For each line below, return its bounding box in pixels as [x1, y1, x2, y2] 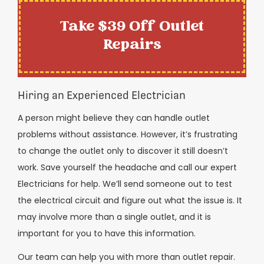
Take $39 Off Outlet [60, 15, 204, 38]
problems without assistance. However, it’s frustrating [18, 128, 237, 140]
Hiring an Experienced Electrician [18, 88, 186, 101]
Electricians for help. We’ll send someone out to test [18, 177, 232, 190]
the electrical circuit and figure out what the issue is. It [18, 194, 242, 206]
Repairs [103, 34, 161, 57]
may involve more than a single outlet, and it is [18, 210, 211, 223]
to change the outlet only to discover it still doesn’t [18, 144, 228, 157]
